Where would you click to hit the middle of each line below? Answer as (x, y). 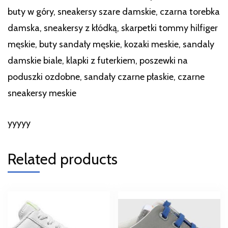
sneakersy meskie (42, 93)
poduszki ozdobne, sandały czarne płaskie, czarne (106, 77)
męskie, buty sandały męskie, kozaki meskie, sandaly (111, 44)
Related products (63, 159)
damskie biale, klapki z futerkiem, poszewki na (98, 60)
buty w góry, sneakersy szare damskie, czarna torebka (114, 11)
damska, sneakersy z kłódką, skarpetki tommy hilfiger (113, 28)
